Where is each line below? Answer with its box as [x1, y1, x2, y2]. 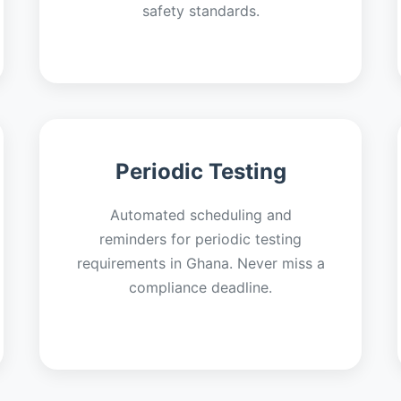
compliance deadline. [129, 278, 272, 296]
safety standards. [141, 2, 260, 20]
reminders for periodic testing [99, 230, 302, 248]
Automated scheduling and [109, 206, 292, 224]
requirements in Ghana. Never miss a [76, 254, 325, 272]
